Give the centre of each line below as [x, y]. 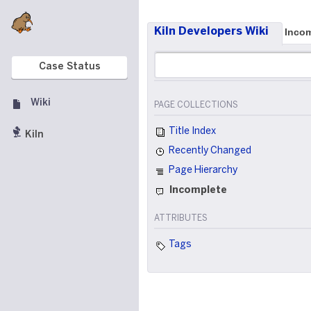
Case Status [69, 67]
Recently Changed [209, 151]
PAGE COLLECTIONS [196, 105]
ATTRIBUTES [181, 218]
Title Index [191, 132]
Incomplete [197, 190]
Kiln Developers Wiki [211, 32]
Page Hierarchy [202, 171]
